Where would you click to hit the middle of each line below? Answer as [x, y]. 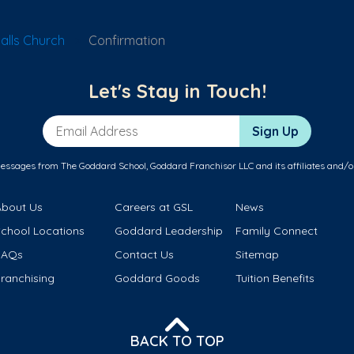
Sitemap [257, 255]
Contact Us [145, 255]
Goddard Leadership [169, 231]
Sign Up [275, 132]
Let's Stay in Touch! [177, 91]
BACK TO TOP [177, 341]
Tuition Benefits [275, 279]
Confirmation [127, 40]
